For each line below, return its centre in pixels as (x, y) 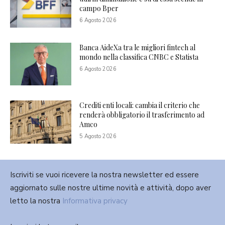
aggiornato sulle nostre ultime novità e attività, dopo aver (110, 188)
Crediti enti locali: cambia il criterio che (140, 105)
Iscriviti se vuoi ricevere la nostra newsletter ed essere (104, 175)
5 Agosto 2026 (98, 137)
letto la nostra (36, 201)
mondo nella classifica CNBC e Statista (139, 57)
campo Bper (99, 8)
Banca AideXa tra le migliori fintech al (138, 47)
